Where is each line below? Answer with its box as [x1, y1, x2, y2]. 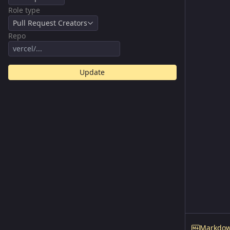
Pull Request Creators [13, 18, 87, 28]
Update [80, 67, 105, 77]
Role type [8, 5, 40, 15]
